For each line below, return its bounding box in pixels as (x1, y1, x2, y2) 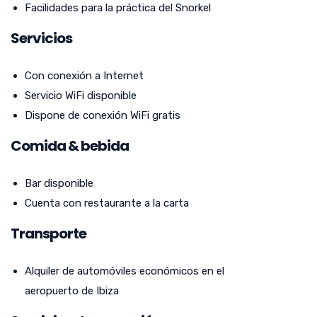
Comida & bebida (11, 135, 129, 156)
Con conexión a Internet (25, 69, 144, 82)
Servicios (11, 28, 72, 48)
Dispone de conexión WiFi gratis (25, 108, 180, 122)
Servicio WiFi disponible (25, 88, 137, 102)
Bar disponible (25, 176, 93, 190)
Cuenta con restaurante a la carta (25, 196, 189, 209)
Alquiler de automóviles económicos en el (25, 264, 224, 277)
